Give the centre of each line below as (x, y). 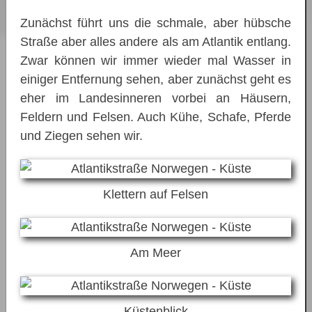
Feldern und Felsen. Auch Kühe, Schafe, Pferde (156, 117)
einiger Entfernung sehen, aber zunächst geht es (156, 79)
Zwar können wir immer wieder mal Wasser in (156, 60)
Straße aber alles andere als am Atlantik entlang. (156, 41)
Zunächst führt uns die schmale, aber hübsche (156, 23)
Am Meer (156, 252)
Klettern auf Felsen (156, 194)
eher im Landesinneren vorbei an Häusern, (156, 98)
